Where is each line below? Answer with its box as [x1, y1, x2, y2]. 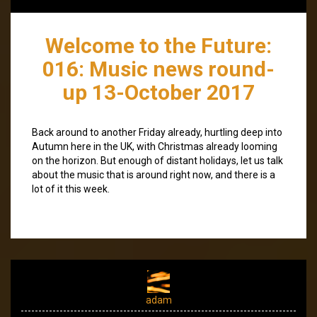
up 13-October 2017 [62, 79, 255, 105]
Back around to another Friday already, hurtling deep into [32, 126, 282, 138]
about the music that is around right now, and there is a [32, 168, 275, 180]
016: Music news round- [42, 56, 275, 81]
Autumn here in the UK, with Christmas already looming [32, 140, 277, 152]
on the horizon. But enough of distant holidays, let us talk [32, 154, 283, 166]
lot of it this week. [32, 183, 110, 195]
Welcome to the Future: [45, 33, 272, 58]
